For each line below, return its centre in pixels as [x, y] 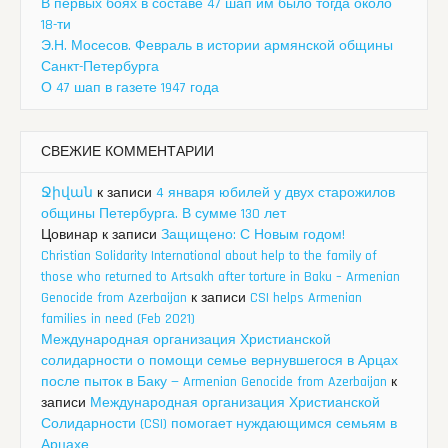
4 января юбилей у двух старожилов [275, 192]
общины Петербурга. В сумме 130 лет [163, 213]
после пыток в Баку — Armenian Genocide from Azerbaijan [214, 381]
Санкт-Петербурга [100, 66]
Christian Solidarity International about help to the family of [209, 255]
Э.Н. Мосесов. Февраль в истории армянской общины [217, 45]
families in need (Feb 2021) [118, 318]
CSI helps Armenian [306, 297]
